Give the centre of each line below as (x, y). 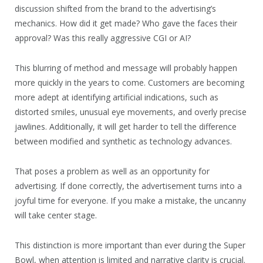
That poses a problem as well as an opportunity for (112, 171)
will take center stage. (56, 215)
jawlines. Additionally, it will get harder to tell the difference (126, 126)
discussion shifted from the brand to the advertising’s (115, 8)
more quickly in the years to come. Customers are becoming (129, 82)
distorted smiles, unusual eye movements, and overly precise (131, 112)
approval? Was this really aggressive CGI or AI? (103, 38)
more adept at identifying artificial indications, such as (117, 97)
